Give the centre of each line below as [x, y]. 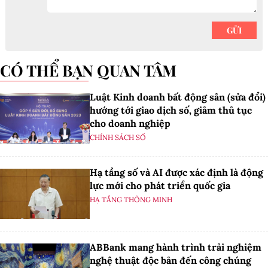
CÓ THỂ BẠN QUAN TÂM [94, 71]
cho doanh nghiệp [130, 124]
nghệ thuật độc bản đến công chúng [170, 260]
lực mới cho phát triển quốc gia [160, 185]
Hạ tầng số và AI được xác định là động [176, 172]
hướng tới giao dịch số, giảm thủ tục [171, 110]
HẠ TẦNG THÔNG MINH [131, 199]
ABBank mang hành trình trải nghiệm [176, 247]
